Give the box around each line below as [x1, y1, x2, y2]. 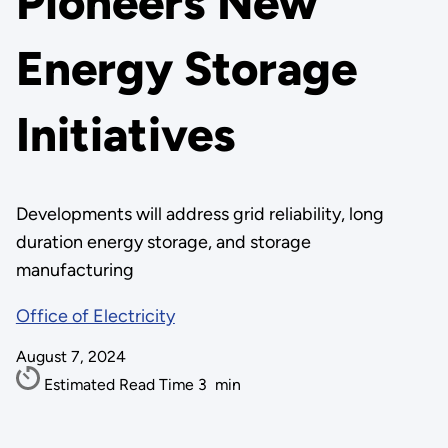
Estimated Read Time [43, 375, 198, 394]
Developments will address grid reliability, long [15, 203, 384, 225]
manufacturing [15, 259, 134, 281]
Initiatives [15, 106, 236, 164]
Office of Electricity [15, 305, 175, 327]
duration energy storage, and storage [15, 231, 311, 253]
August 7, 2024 [15, 347, 126, 366]
